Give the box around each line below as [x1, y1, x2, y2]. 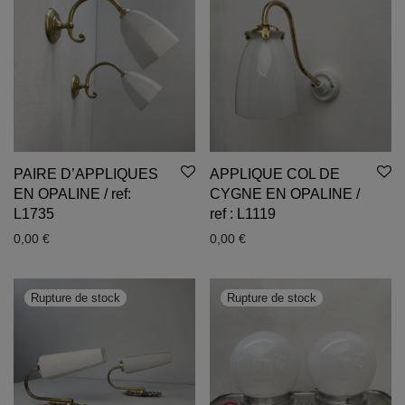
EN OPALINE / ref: [14, 186, 131, 202]
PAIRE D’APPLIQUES [14, 166, 158, 182]
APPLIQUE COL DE [210, 166, 340, 182]
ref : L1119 [210, 206, 276, 221]
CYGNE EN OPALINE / [210, 186, 360, 202]
